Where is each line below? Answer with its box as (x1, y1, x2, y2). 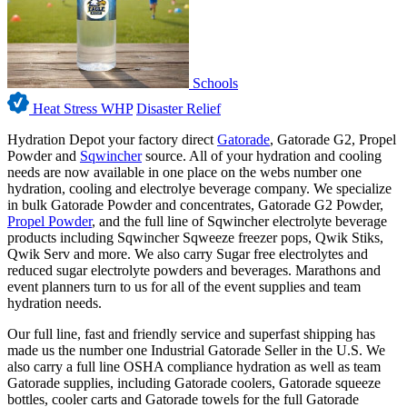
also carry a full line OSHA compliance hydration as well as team (7, 359, 381, 375)
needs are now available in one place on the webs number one (7, 164, 362, 181)
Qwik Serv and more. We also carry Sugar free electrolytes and (7, 246, 368, 263)
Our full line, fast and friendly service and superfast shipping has (7, 326, 375, 342)
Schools (189, 75, 238, 92)
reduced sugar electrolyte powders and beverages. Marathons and (7, 263, 381, 279)
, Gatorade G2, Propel (270, 132, 396, 148)
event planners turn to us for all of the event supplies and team (7, 279, 361, 295)
